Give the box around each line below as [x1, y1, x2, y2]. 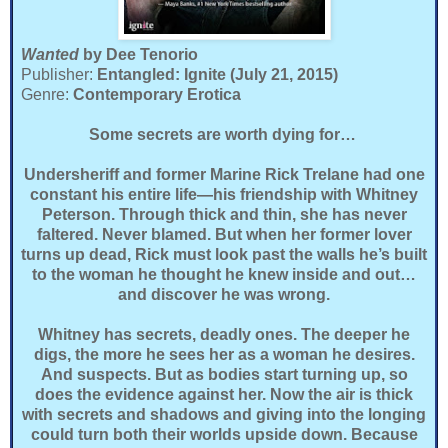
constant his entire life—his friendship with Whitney [30, 185, 418, 203]
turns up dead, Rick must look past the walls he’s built [21, 245, 427, 263]
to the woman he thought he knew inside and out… [32, 265, 416, 283]
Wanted [21, 45, 83, 63]
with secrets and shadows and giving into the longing [22, 405, 426, 423]
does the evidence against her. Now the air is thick [35, 385, 413, 403]
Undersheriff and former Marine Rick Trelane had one [23, 165, 425, 183]
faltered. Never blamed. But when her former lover [36, 225, 412, 243]
